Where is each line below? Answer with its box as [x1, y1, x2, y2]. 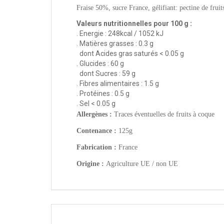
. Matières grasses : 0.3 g [76, 39, 153, 48]
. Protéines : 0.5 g [76, 89, 129, 98]
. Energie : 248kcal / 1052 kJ [76, 29, 163, 38]
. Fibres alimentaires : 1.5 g [76, 79, 159, 88]
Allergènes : [76, 110, 114, 118]
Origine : [76, 160, 106, 168]
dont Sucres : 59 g [76, 69, 135, 78]
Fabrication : [76, 143, 118, 151]
